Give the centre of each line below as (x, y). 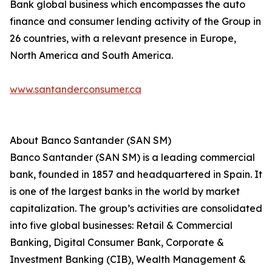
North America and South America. (91, 56)
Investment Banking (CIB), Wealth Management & (128, 260)
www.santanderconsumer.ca (76, 90)
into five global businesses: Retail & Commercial (121, 226)
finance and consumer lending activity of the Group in (135, 22)
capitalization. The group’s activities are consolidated (136, 209)
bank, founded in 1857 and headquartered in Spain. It (136, 175)
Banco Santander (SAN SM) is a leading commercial (132, 158)
